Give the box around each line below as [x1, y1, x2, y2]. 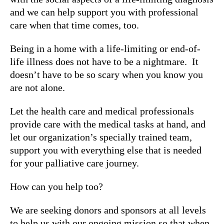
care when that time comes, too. [10, 19, 139, 30]
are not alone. [10, 81, 65, 93]
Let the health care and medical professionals [10, 105, 194, 116]
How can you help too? [10, 180, 103, 192]
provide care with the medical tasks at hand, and [10, 118, 205, 129]
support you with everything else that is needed [10, 144, 201, 155]
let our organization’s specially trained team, [10, 131, 192, 142]
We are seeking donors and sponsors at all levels [10, 204, 206, 215]
